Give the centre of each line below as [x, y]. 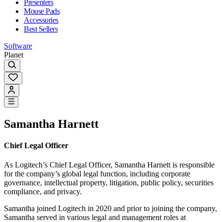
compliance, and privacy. [43, 192]
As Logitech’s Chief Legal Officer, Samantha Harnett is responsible [109, 165]
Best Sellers [41, 29]
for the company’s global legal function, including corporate [97, 174]
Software [18, 46]
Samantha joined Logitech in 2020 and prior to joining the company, [111, 209]
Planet [14, 55]
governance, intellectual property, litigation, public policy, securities [109, 183]
